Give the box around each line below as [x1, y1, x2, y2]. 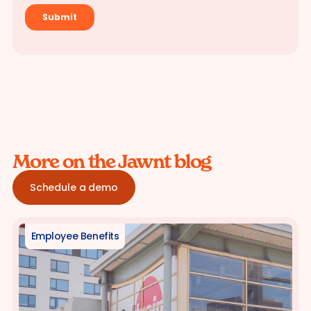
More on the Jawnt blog [12, 150, 211, 174]
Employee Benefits [31, 229, 119, 244]
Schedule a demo [29, 180, 118, 195]
